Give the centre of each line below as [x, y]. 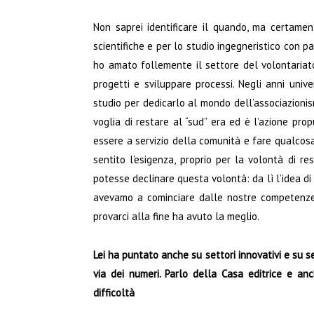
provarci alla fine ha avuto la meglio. [176, 217]
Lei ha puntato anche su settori [166, 255]
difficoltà [114, 293]
